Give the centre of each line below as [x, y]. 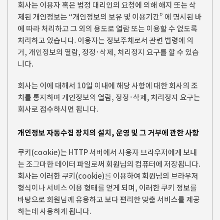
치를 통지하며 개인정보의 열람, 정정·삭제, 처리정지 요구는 [109, 97]
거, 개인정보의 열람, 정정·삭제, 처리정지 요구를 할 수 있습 [108, 52]
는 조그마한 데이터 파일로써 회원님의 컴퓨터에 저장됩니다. [109, 164]
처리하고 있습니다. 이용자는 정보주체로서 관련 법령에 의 [106, 40]
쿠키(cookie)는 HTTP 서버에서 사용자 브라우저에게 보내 [107, 152]
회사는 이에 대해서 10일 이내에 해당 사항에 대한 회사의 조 [108, 85]
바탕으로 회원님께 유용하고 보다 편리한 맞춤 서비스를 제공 [109, 199]
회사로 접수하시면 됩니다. [58, 109]
